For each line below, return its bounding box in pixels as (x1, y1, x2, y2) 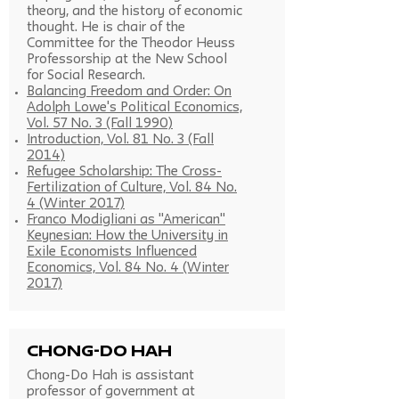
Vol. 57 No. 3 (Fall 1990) (27, 118, 173, 130)
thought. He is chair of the (27, 22, 185, 34)
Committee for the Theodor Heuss (27, 38, 235, 50)
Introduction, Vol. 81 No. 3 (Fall (27, 134, 214, 146)
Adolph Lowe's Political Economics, (27, 102, 242, 114)
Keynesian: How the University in (27, 231, 228, 242)
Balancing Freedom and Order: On (27, 86, 232, 98)
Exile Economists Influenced (27, 247, 197, 258)
